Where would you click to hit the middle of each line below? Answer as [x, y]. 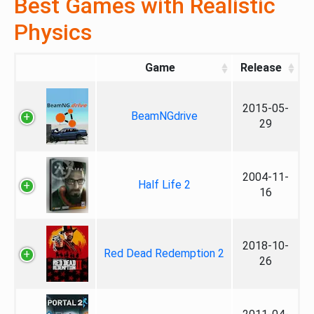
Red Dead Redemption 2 [164, 253]
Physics [53, 32]
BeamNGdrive [164, 116]
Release [261, 68]
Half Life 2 [164, 185]
